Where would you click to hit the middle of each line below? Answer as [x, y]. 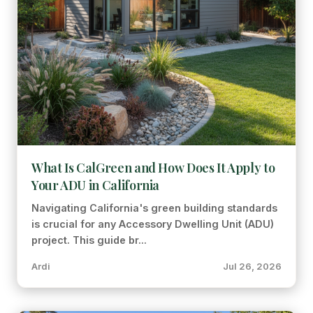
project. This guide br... [89, 240]
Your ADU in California [96, 185]
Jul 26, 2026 [252, 266]
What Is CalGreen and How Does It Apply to [153, 168]
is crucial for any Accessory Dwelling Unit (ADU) [153, 224]
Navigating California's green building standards [154, 208]
